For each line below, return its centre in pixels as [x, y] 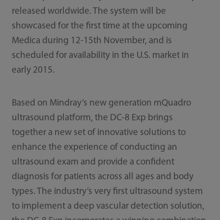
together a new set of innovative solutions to [98, 133]
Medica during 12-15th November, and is [92, 41]
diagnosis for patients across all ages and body [102, 177]
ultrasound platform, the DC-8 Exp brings [92, 118]
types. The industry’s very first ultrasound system [107, 192]
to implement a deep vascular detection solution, [108, 207]
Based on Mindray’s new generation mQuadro [101, 104]
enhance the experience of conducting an [94, 148]
